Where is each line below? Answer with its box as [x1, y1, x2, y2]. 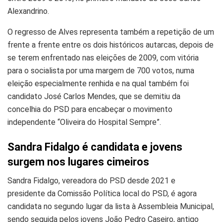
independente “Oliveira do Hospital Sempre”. [7, 117, 161, 127]
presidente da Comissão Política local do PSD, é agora [7, 189, 197, 199]
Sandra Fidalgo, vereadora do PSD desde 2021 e [7, 176, 175, 186]
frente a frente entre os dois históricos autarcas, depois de [7, 40, 214, 50]
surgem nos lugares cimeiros [7, 155, 149, 168]
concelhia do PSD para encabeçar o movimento [7, 105, 172, 114]
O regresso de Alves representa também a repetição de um [7, 27, 214, 37]
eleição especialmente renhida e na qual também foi [7, 79, 189, 89]
